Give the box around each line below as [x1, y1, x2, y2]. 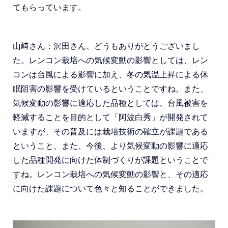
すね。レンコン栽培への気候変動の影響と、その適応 [13, 170, 208, 179]
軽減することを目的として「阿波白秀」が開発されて [13, 113, 208, 122]
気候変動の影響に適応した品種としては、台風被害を [13, 99, 208, 107]
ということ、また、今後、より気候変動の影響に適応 [13, 141, 208, 150]
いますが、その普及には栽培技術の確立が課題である [13, 127, 208, 136]
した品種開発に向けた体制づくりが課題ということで [13, 156, 208, 164]
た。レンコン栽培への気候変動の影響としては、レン [13, 56, 208, 65]
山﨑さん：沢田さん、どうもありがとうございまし [13, 42, 200, 50]
